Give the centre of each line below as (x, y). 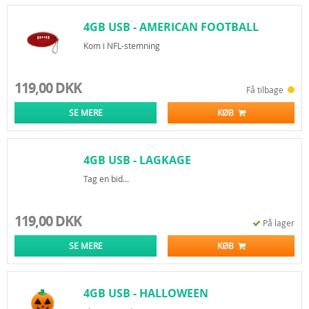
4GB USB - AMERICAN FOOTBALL (171, 27)
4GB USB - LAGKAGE (137, 160)
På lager (279, 223)
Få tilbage (267, 90)
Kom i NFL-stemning (122, 46)
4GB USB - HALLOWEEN (146, 293)
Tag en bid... (106, 179)
